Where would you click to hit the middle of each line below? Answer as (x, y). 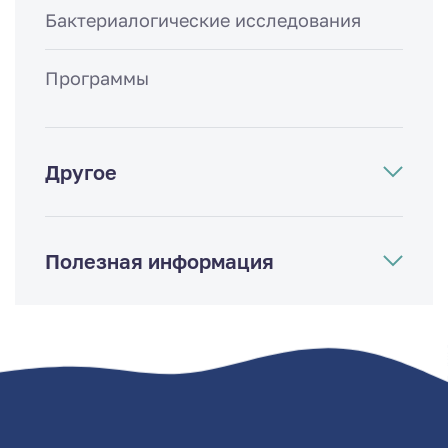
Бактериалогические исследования (203, 19)
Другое (81, 171)
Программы (97, 77)
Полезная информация (159, 260)
